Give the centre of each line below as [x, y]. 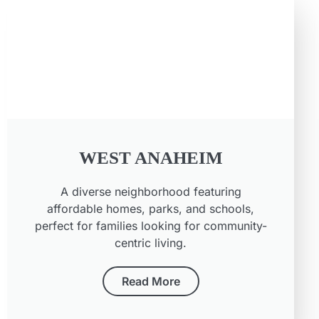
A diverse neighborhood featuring [151, 192]
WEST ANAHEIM [151, 158]
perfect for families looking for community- [151, 226]
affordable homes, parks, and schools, [151, 209]
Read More [151, 282]
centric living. [151, 243]
